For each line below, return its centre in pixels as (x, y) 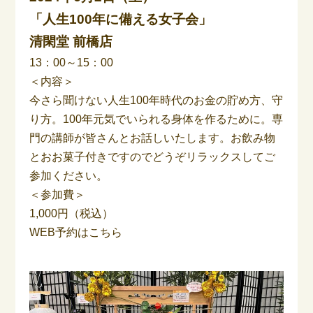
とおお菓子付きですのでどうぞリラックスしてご (153, 156)
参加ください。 (69, 175)
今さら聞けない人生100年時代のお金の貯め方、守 (156, 100)
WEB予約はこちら (76, 232)
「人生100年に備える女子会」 (121, 19)
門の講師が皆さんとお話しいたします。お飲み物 (153, 138)
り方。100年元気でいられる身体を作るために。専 (156, 119)
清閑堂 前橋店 (71, 41)
